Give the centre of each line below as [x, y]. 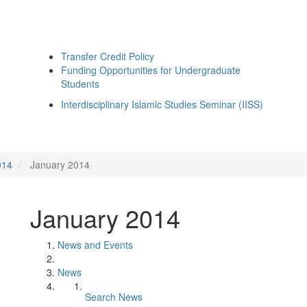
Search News [114, 297]
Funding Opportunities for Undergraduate [151, 70]
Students [80, 84]
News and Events [95, 245]
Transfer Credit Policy [108, 56]
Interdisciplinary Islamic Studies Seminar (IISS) [162, 104]
